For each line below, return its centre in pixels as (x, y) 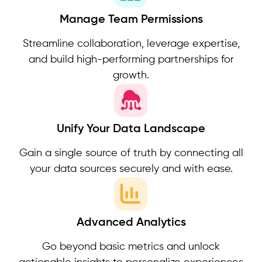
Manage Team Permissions (131, 20)
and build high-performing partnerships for (131, 59)
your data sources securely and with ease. (131, 169)
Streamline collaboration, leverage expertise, (131, 44)
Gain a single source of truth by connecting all (131, 153)
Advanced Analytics (131, 223)
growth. (131, 75)
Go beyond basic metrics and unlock (131, 247)
